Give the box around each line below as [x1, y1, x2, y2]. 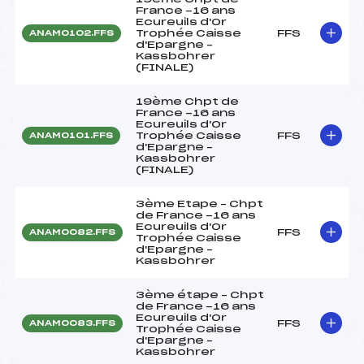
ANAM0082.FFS [29, 227, 115, 236]
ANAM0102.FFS [29, 28, 114, 37]
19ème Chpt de [136, 96, 239, 106]
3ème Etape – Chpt [136, 198, 263, 209]
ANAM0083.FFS [29, 318, 115, 327]
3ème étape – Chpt [136, 289, 264, 300]
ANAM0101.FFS [29, 131, 113, 140]
